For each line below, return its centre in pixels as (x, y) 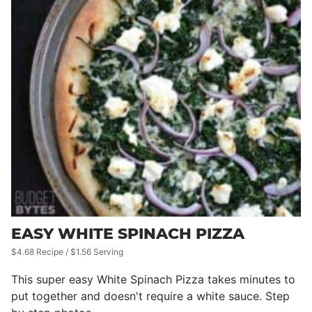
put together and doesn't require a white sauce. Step (150, 296)
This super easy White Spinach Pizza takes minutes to (153, 279)
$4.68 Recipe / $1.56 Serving (67, 251)
